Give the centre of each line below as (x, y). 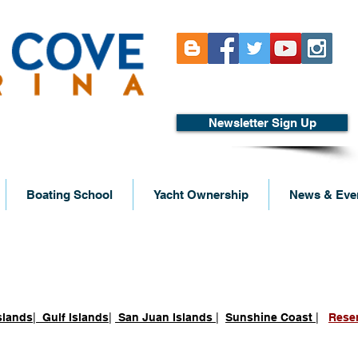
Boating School (70, 195)
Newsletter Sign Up (262, 123)
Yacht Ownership (201, 195)
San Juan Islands (167, 317)
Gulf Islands (76, 317)
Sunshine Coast (269, 317)
